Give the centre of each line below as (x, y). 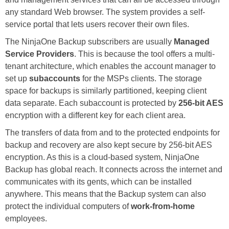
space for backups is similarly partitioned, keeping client (106, 91)
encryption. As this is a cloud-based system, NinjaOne (102, 157)
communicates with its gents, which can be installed (98, 182)
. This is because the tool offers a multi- (144, 54)
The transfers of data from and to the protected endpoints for (112, 133)
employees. (26, 219)
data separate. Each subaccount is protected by (92, 103)
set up (17, 79)
